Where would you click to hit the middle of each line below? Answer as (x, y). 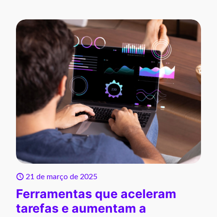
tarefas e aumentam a (81, 208)
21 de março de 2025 (62, 177)
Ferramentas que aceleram (96, 194)
